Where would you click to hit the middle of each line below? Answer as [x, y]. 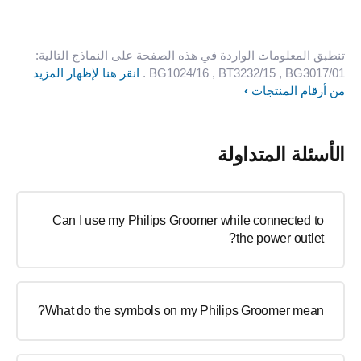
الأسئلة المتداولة [281, 154]
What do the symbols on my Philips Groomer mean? [184, 310]
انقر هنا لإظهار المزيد [86, 73]
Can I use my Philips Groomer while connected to [188, 220]
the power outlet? [280, 238]
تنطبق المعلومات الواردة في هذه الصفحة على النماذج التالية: [190, 55]
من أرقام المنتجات [298, 90]
